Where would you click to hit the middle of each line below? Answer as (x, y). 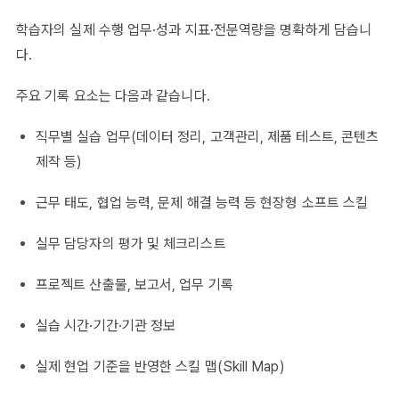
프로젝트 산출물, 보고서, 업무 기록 (134, 285)
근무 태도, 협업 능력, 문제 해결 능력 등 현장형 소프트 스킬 (202, 203)
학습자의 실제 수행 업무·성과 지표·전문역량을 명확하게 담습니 (194, 30)
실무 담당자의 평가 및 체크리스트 (131, 244)
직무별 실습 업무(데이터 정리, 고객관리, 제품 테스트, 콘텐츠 (208, 137)
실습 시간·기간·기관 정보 (106, 326)
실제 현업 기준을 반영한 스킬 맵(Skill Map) (160, 367)
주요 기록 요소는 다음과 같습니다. (113, 96)
